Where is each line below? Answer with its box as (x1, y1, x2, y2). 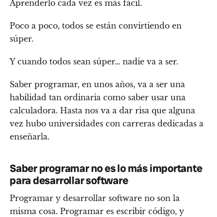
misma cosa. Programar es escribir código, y (10, 206, 184, 216)
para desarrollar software (10, 174, 128, 188)
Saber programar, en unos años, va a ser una (10, 79, 185, 90)
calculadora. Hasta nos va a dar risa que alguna (10, 106, 195, 116)
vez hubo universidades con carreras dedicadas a (10, 119, 203, 129)
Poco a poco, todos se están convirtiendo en (10, 21, 182, 31)
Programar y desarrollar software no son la (10, 193, 180, 203)
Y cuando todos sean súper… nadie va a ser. (10, 57, 178, 67)
